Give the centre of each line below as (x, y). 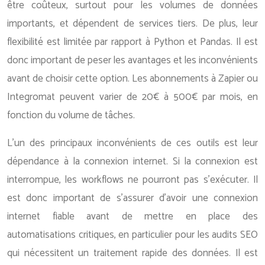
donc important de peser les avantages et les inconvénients (132, 60)
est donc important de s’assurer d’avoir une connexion (132, 198)
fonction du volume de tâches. (71, 115)
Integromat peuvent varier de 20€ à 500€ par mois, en (132, 97)
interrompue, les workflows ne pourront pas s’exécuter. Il (132, 180)
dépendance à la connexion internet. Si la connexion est (132, 161)
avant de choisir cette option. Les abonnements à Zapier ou (132, 79)
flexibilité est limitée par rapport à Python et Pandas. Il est (132, 42)
